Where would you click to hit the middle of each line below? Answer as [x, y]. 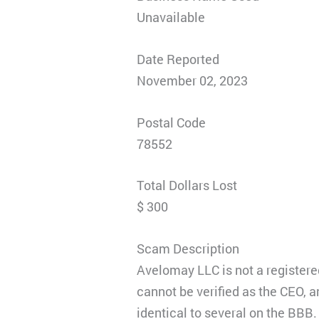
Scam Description [188, 249]
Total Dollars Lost [187, 185]
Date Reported [178, 59]
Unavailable [171, 17]
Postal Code [172, 122]
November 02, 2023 [193, 80]
